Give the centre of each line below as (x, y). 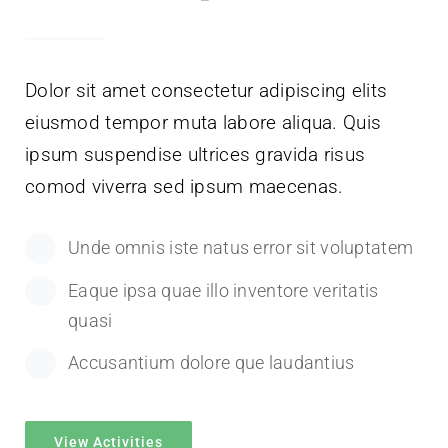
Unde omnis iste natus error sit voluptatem (241, 248)
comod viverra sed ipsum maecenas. (184, 187)
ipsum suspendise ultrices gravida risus (195, 155)
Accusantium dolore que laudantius (211, 363)
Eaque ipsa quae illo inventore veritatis (223, 290)
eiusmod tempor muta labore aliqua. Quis (203, 123)
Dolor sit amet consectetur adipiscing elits (206, 91)
